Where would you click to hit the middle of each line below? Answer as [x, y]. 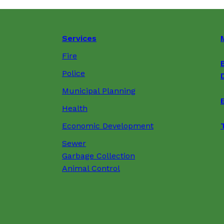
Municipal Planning [99, 90]
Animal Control [91, 168]
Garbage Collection [98, 155]
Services [79, 38]
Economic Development [108, 125]
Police [73, 73]
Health [75, 108]
